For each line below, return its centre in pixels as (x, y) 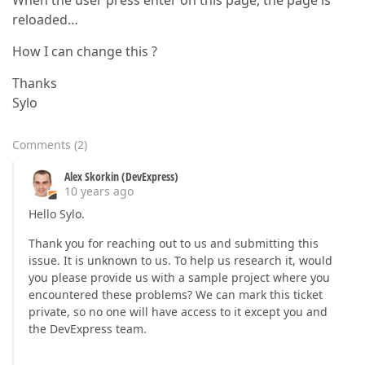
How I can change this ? (85, 51)
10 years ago (99, 191)
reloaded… (45, 20)
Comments (42, 145)
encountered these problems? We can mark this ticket (176, 295)
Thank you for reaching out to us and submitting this (174, 243)
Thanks (35, 83)
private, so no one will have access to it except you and (178, 312)
